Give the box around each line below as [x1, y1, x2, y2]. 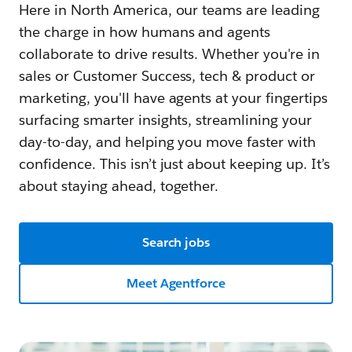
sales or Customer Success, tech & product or [19, 66, 316, 85]
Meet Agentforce [126, 274, 226, 291]
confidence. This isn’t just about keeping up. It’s [19, 154, 330, 173]
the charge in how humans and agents [19, 22, 271, 41]
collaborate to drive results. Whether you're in [19, 44, 320, 63]
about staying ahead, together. [19, 176, 219, 195]
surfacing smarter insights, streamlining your [19, 110, 313, 129]
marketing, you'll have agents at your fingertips [19, 88, 328, 107]
